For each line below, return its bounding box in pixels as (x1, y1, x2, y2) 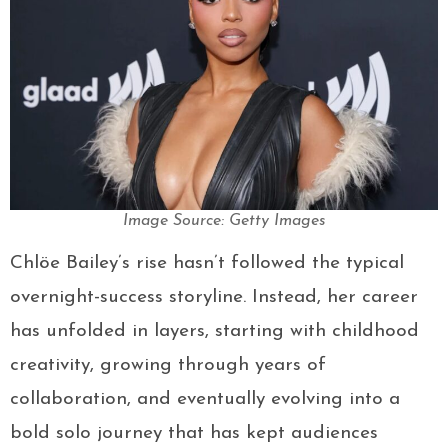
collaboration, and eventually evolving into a (10, 390, 400, 410)
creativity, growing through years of (10, 356, 326, 376)
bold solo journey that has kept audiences (10, 424, 378, 444)
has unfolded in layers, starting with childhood (10, 322, 419, 342)
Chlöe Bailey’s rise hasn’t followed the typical (10, 254, 404, 274)
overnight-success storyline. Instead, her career (10, 288, 418, 308)
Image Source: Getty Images (122, 213, 326, 230)
